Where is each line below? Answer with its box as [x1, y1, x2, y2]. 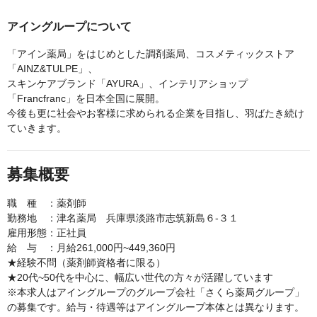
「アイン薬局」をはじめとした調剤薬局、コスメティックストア [7, 48, 294, 60]
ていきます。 [7, 122, 67, 134]
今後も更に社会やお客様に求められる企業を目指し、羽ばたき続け [7, 108, 304, 120]
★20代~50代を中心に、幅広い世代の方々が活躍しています [7, 272, 273, 284]
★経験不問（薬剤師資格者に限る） [7, 257, 166, 269]
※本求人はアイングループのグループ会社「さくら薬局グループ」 [7, 287, 304, 299]
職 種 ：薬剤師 [7, 197, 86, 209]
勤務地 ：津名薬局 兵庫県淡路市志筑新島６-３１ [7, 212, 238, 224]
